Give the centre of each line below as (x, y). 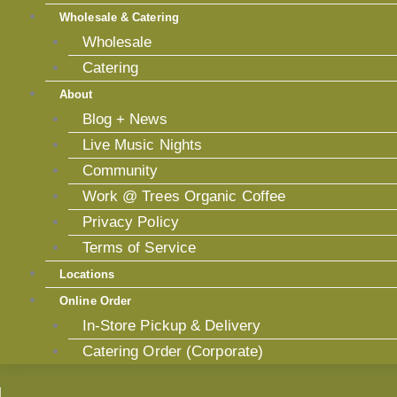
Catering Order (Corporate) (173, 352)
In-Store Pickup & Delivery (171, 326)
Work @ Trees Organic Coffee (184, 197)
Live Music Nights (142, 145)
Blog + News (125, 120)
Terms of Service (139, 248)
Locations (87, 275)
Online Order (96, 301)
